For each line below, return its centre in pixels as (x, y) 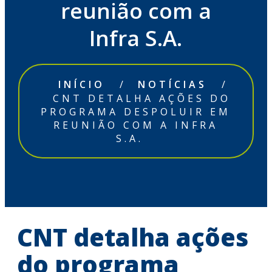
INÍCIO (82, 84)
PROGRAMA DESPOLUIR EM (136, 112)
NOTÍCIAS (173, 84)
